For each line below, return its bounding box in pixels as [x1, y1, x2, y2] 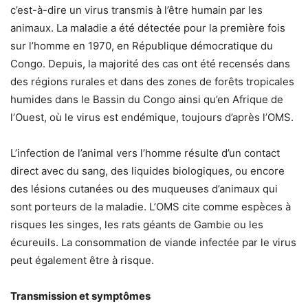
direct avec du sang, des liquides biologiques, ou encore [10, 164, 285, 177]
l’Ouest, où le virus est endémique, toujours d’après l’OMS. [10, 111, 294, 124]
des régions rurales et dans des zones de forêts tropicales [10, 75, 294, 88]
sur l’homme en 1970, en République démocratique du [10, 39, 273, 52]
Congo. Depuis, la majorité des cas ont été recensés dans [10, 57, 290, 70]
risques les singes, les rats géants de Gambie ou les [10, 218, 263, 231]
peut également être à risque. [10, 254, 154, 267]
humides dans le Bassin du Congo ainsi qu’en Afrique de [10, 93, 283, 106]
